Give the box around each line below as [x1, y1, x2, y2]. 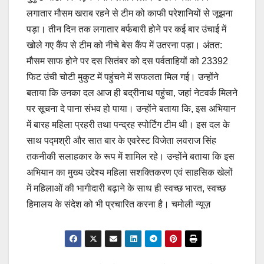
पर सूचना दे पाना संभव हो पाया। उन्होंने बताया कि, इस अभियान [27, 103, 236, 114]
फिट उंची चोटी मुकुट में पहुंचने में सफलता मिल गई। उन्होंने [27, 71, 219, 82]
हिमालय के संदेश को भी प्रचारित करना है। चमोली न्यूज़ [27, 199, 210, 209]
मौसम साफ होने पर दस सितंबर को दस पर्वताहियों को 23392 [27, 55, 228, 66]
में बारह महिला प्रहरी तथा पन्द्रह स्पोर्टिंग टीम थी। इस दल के [27, 119, 230, 130]
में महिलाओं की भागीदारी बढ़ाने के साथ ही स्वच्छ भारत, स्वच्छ [27, 183, 226, 193]
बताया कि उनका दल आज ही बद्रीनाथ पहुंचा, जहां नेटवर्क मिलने [27, 87, 237, 98]
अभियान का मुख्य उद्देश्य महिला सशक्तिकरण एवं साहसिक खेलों [27, 167, 233, 177]
